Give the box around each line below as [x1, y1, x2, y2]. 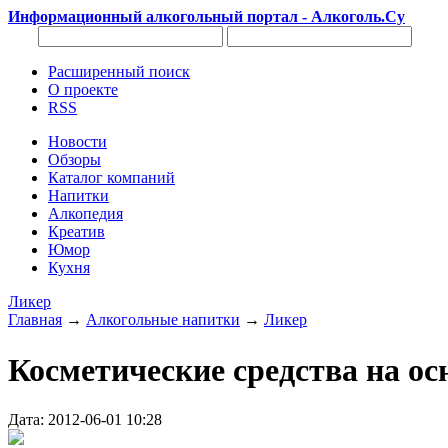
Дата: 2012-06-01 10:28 [8, 410, 162, 428]
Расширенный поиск [48, 63, 190, 80]
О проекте [48, 81, 118, 98]
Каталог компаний [48, 169, 175, 186]
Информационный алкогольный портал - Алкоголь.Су [8, 8, 405, 25]
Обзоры [48, 151, 101, 168]
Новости [48, 133, 107, 150]
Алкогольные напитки [86, 311, 240, 328]
